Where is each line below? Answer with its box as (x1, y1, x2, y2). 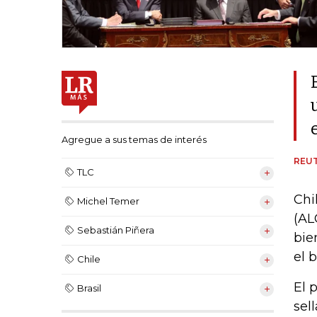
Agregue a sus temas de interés (62, 134, 207, 146)
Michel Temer (77, 195, 139, 207)
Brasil (77, 282, 101, 294)
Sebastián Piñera (77, 224, 154, 236)
